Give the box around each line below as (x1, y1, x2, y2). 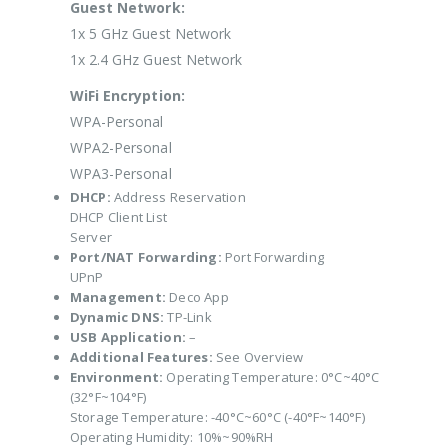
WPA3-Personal (69, 164, 172, 184)
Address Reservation (110, 188, 246, 207)
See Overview (212, 348, 304, 367)
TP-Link (164, 308, 212, 327)
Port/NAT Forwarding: (69, 248, 222, 267)
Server (69, 228, 112, 247)
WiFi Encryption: (69, 86, 185, 106)
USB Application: (69, 328, 186, 347)
